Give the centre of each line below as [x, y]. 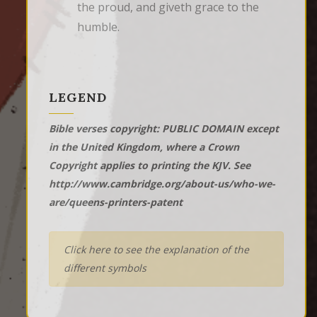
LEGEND [78, 97]
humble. [98, 27]
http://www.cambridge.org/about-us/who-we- [162, 183]
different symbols [105, 267]
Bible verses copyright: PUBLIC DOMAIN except [164, 128]
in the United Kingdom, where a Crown [144, 146]
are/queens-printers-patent [116, 202]
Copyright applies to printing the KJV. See [150, 165]
